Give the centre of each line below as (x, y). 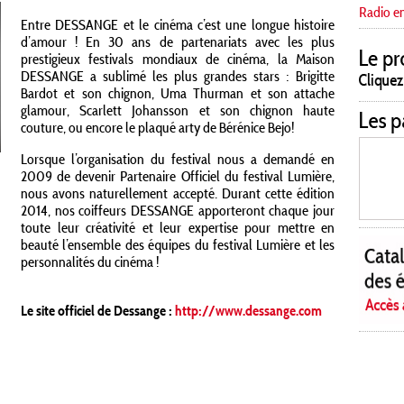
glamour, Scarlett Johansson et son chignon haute (178, 110)
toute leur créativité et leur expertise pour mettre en (178, 228)
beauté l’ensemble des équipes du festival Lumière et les (178, 245)
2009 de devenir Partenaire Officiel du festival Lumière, (178, 176)
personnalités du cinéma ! (90, 262)
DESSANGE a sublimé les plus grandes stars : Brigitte (178, 76)
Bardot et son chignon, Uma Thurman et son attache (178, 93)
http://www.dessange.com (248, 311)
